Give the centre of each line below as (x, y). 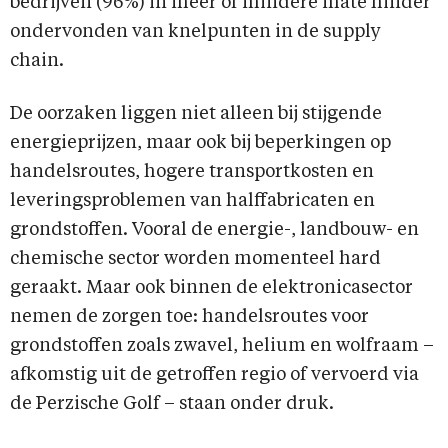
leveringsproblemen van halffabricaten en (192, 201)
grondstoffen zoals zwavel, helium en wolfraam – (222, 346)
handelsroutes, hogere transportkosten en (192, 172)
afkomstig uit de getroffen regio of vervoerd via (214, 375)
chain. (37, 61)
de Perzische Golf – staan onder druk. (172, 404)
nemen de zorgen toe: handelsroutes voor (189, 317)
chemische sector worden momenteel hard (195, 259)
